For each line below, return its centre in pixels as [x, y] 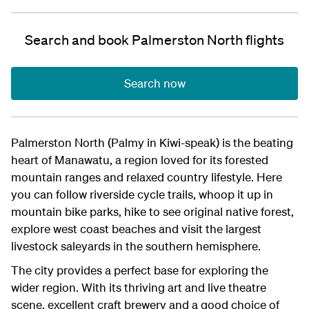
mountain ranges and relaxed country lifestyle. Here [147, 177]
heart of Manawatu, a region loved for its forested [140, 160]
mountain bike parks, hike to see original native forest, [152, 211]
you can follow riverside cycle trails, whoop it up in [142, 194]
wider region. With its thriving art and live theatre [139, 287]
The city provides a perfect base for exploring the [140, 270]
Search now [154, 83]
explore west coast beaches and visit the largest [136, 229]
